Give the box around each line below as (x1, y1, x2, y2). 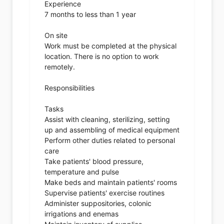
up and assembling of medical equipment (44, 125, 179, 134)
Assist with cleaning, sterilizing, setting (44, 115, 170, 124)
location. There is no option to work (44, 52, 159, 61)
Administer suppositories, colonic (44, 199, 151, 208)
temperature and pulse (44, 167, 119, 176)
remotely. (44, 62, 75, 71)
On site (44, 31, 67, 40)
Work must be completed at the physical (44, 41, 176, 50)
